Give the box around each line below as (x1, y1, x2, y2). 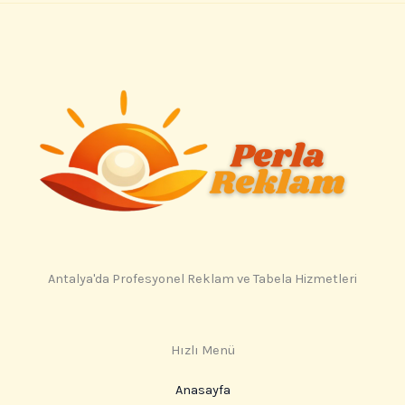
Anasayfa (174, 382, 231, 399)
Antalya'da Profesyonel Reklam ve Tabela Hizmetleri (48, 270, 357, 287)
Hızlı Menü (170, 343, 235, 359)
